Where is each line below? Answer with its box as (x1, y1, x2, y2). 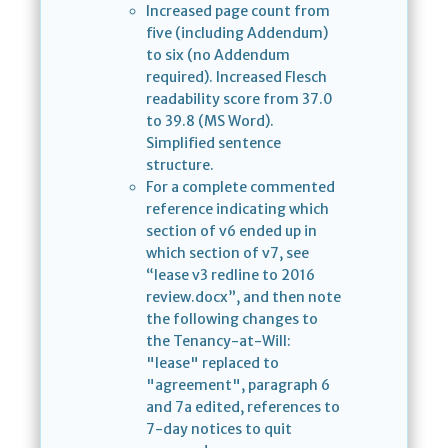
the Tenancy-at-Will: (146, 332, 291, 351)
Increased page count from (146, 2, 330, 21)
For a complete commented (146, 178, 335, 197)
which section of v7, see (146, 244, 309, 263)
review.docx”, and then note (146, 288, 341, 307)
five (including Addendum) (146, 24, 328, 43)
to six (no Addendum (146, 46, 290, 65)
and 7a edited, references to (146, 398, 340, 417)
